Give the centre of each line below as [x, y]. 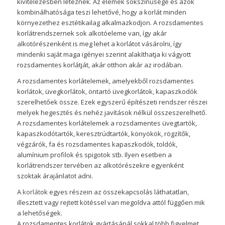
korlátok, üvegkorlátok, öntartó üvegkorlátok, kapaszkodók [107, 92]
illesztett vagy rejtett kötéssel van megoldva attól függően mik [111, 203]
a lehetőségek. [39, 213]
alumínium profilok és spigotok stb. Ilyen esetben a [94, 155]
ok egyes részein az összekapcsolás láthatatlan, [114, 192]
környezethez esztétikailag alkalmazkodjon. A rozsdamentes [110, 23]
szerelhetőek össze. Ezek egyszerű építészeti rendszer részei [112, 102]
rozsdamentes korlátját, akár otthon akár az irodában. [100, 65]
